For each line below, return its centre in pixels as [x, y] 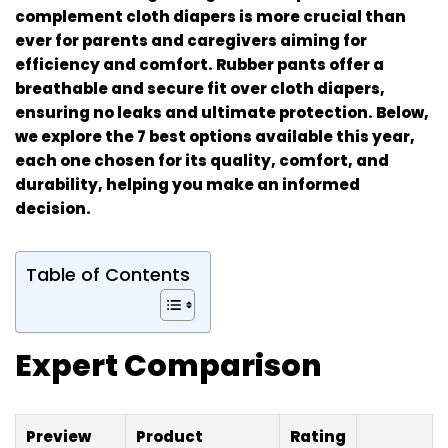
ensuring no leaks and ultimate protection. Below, [222, 112]
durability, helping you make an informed [187, 184]
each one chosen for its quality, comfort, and [202, 160]
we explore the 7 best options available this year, [215, 136]
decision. [53, 208]
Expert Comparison [168, 365]
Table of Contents [108, 274]
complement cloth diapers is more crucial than [210, 16]
